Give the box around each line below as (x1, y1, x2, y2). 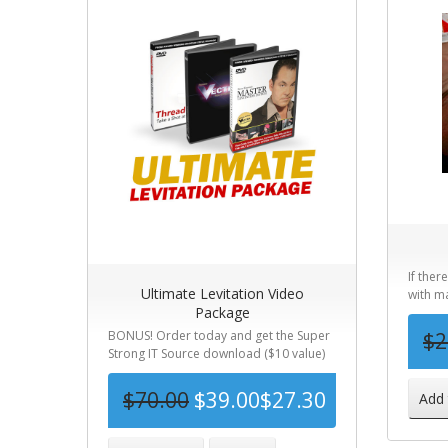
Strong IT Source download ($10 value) (108, 345, 325, 362)
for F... (108, 363, 143, 380)
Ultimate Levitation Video (140, 284, 304, 303)
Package (194, 303, 250, 322)
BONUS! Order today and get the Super (108, 327, 330, 344)
